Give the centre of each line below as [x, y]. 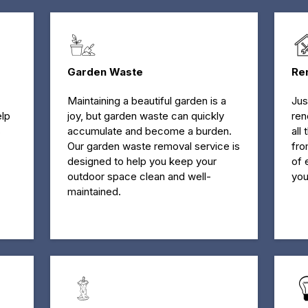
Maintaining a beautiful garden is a [146, 100]
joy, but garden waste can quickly [145, 115]
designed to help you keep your [142, 161]
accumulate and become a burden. [149, 131]
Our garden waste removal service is [153, 146]
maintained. [94, 191]
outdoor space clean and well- [139, 176]
